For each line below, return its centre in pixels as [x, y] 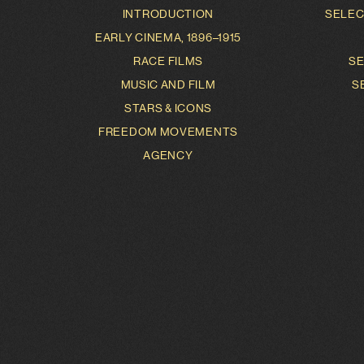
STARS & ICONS [168, 108]
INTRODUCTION [168, 14]
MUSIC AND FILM [168, 84]
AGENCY [168, 155]
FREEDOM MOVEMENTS [168, 132]
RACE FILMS [168, 61]
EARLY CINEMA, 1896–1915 [168, 37]
